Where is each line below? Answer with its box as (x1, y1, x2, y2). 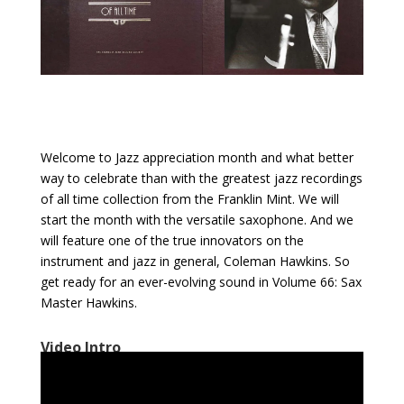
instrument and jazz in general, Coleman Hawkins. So (40, 252, 350, 271)
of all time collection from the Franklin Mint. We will (40, 190, 339, 208)
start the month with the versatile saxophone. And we (40, 211, 353, 229)
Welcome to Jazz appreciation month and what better (40, 149, 353, 167)
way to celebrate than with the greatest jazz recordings (40, 170, 363, 188)
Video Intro (40, 337, 121, 358)
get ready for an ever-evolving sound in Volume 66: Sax (40, 273, 362, 291)
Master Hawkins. (40, 294, 137, 312)
